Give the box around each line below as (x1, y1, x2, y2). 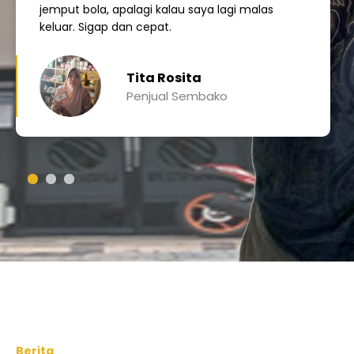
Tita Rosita (126, 69, 201, 87)
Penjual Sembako (126, 88, 228, 104)
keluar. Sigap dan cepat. (40, 19, 171, 35)
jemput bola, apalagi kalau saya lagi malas (40, 2, 273, 17)
